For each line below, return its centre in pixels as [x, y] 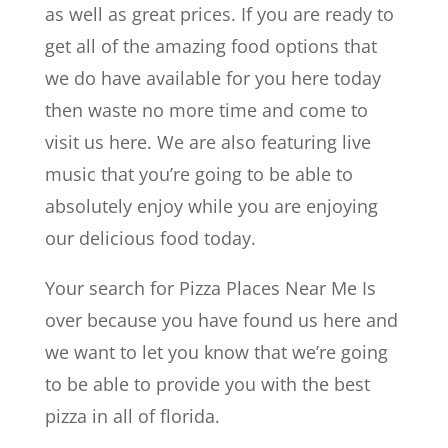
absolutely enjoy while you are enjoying [211, 205]
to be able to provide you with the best [207, 383]
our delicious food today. [150, 237]
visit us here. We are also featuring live [207, 141]
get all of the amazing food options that [210, 45]
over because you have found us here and [221, 319]
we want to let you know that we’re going [216, 351]
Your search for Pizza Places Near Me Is [210, 287]
